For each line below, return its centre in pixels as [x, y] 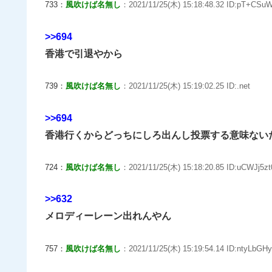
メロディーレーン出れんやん [108, 216]
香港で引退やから [84, 53]
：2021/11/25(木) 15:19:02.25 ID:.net [185, 86]
